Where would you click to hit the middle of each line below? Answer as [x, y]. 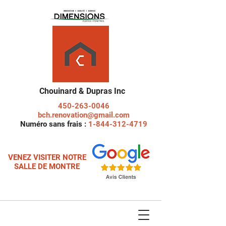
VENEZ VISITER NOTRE [47, 157]
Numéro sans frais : [54, 124]
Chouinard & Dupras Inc [82, 91]
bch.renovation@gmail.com [83, 115]
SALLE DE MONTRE [47, 166]
